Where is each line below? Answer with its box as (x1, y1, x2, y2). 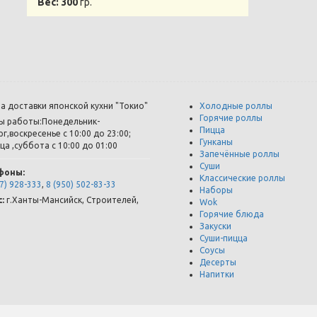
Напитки (200, 269, 235, 279)
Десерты (200, 257, 237, 267)
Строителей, (86, 195, 139, 204)
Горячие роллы (200, 113, 263, 122)
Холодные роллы (200, 100, 273, 110)
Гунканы (200, 137, 234, 146)
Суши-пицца (200, 233, 248, 243)
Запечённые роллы (200, 149, 280, 158)
